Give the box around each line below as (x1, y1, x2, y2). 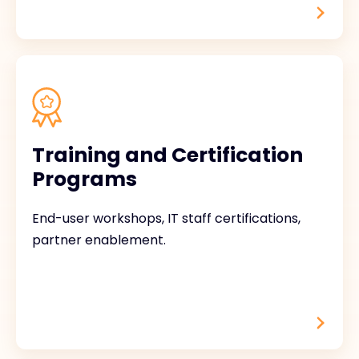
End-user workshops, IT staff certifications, (32, 209, 301, 228)
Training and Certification (32, 141, 303, 169)
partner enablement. (32, 231, 166, 249)
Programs (32, 165, 137, 193)
